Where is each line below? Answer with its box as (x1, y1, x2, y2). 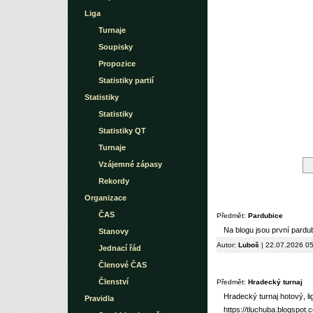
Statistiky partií (99, 76, 154, 85)
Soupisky (99, 43, 133, 51)
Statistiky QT (99, 126, 146, 135)
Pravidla (85, 294, 114, 303)
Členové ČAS (99, 261, 147, 269)
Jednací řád (99, 244, 141, 252)
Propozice (99, 59, 136, 68)
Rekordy (99, 177, 129, 185)
